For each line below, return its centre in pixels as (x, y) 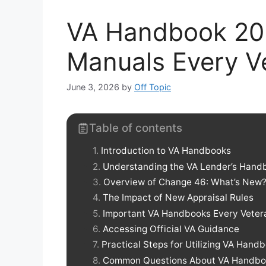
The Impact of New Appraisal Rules (178, 198)
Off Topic (153, 87)
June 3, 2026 (93, 87)
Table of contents (136, 128)
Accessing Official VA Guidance (171, 229)
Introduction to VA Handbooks (166, 151)
